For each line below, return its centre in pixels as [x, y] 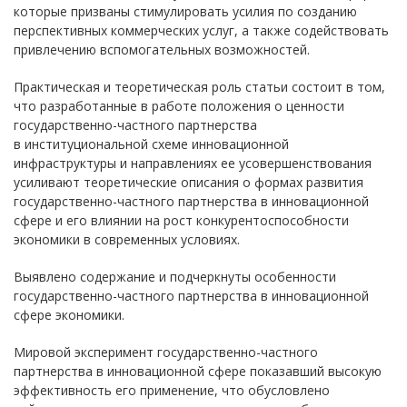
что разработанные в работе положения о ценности [179, 106]
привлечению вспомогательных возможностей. [162, 50]
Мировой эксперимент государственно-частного [166, 352]
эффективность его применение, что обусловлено [172, 390]
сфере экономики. [69, 315]
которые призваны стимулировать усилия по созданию [185, 11]
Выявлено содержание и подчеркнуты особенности [175, 277]
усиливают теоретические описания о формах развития [189, 182]
